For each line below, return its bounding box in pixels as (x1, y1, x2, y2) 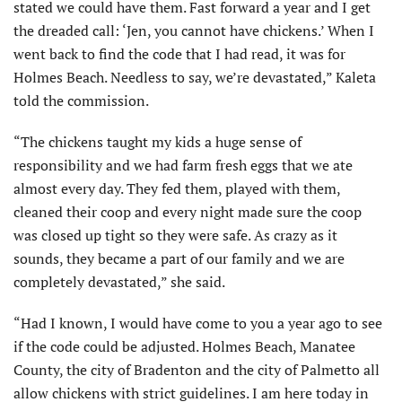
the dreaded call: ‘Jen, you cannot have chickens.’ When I (13, 20, 374, 40)
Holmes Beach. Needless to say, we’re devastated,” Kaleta (13, 66, 376, 87)
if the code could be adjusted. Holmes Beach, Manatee (13, 336, 355, 356)
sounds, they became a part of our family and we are (13, 248, 345, 268)
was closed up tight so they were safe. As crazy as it (13, 224, 337, 245)
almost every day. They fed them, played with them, (13, 178, 340, 198)
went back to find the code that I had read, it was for (13, 43, 345, 64)
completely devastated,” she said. (13, 271, 225, 292)
